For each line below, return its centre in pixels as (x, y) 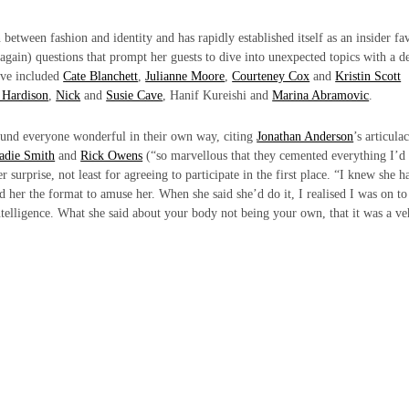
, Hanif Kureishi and (218, 95)
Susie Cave (135, 95)
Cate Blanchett (101, 76)
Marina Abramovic (321, 95)
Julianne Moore (185, 76)
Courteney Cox (271, 76)
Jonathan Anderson (305, 136)
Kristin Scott (368, 76)
